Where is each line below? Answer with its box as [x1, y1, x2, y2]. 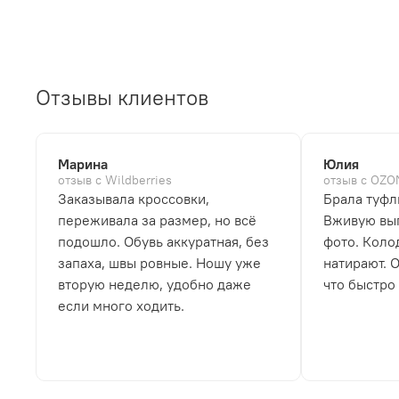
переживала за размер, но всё [58, 210, 256, 229]
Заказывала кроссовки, [58, 189, 209, 208]
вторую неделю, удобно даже [58, 274, 251, 293]
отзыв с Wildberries [58, 172, 172, 188]
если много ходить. [58, 296, 184, 314]
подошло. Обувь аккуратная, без [58, 232, 269, 250]
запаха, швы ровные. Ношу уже [58, 253, 261, 272]
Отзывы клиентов [36, 83, 208, 110]
